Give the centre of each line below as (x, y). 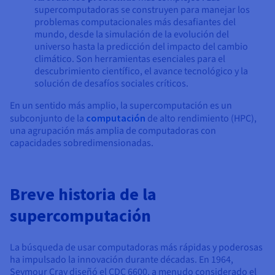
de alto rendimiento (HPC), (201, 119)
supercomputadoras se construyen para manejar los (142, 10)
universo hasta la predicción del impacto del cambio (141, 47)
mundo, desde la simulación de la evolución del (132, 35)
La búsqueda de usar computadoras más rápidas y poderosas (136, 248)
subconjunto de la (48, 119)
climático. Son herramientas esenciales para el (130, 59)
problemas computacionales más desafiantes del (135, 22)
